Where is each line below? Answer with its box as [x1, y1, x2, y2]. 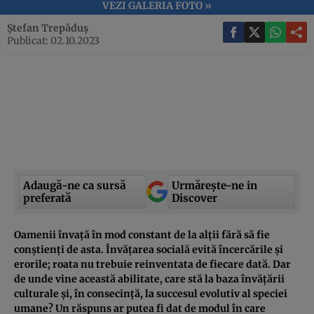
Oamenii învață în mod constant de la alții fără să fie [14, 228, 270, 241]
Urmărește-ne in [172, 178, 257, 192]
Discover [172, 191, 217, 205]
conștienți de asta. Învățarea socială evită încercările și [14, 243, 283, 256]
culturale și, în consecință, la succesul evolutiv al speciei [14, 287, 287, 300]
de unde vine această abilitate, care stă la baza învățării [14, 272, 285, 285]
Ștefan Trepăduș [7, 21, 88, 34]
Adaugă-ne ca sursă [23, 178, 125, 192]
